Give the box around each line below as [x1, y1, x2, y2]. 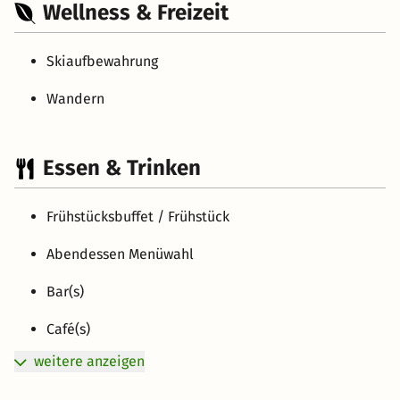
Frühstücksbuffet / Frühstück [46, 208, 229, 226]
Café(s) [46, 321, 90, 338]
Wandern [46, 90, 104, 108]
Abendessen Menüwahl [46, 246, 194, 263]
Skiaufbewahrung [46, 53, 158, 71]
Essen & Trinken [43, 155, 201, 181]
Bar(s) [46, 283, 84, 301]
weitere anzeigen [34, 353, 145, 371]
